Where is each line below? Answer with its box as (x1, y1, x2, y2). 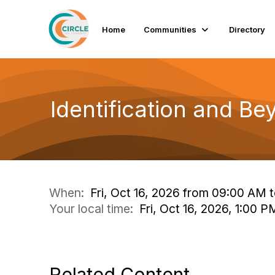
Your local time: (49, 201, 139, 216)
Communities (144, 24, 197, 34)
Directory (229, 24, 266, 34)
